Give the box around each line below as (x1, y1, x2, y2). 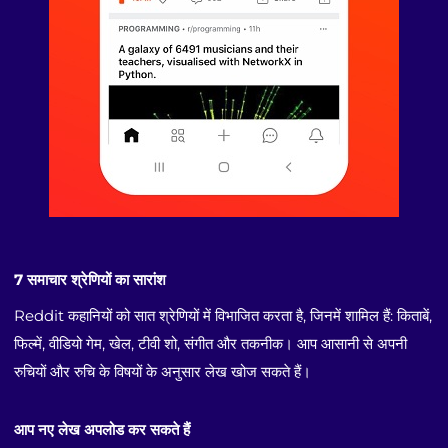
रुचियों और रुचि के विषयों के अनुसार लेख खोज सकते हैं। (14, 362, 312, 382)
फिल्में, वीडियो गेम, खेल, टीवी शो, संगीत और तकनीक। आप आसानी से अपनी (14, 334, 408, 354)
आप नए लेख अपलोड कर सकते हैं (14, 421, 191, 440)
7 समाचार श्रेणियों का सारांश (14, 270, 167, 289)
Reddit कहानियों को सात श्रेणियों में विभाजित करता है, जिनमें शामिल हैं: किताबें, (14, 306, 433, 326)
